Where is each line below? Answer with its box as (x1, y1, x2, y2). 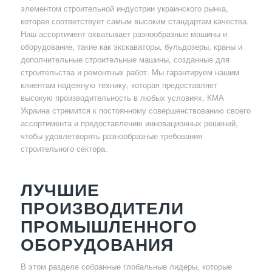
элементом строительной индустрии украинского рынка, (20, 2, 228, 14)
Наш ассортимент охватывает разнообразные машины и (20, 27, 227, 39)
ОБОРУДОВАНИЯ (20, 233, 174, 254)
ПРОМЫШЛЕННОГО (20, 215, 197, 236)
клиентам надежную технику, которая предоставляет (20, 78, 217, 90)
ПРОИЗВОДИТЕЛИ (20, 197, 184, 218)
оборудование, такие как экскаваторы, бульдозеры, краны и (20, 40, 242, 52)
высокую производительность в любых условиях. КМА (20, 91, 224, 103)
